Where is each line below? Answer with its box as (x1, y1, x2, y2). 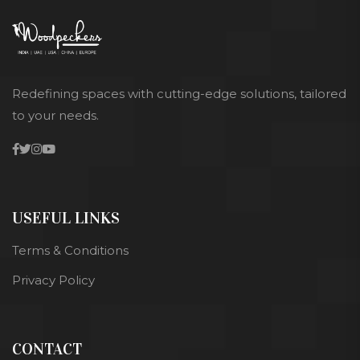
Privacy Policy (12, 272, 95, 288)
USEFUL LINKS (12, 207, 120, 227)
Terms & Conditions (12, 242, 129, 258)
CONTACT (12, 338, 82, 358)
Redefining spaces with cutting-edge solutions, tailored (12, 85, 346, 101)
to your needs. (12, 107, 99, 123)
